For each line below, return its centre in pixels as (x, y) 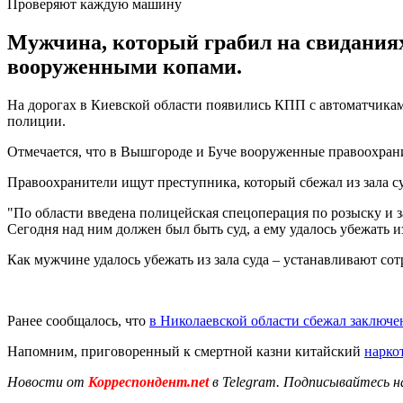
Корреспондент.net (148, 381)
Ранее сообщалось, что (78, 320)
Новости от (46, 381)
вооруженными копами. (125, 66)
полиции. (36, 121)
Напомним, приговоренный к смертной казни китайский (186, 351)
